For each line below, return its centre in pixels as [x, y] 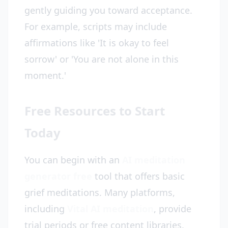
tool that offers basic [138, 176]
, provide [173, 209]
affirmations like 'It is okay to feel [97, 43]
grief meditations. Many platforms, [100, 192]
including [46, 209]
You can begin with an [73, 160]
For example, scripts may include [96, 26]
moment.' [45, 75]
